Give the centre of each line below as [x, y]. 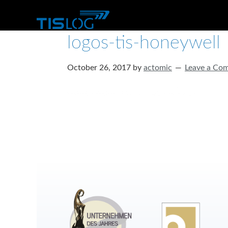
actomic [158, 67]
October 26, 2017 [99, 67]
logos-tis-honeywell [144, 43]
